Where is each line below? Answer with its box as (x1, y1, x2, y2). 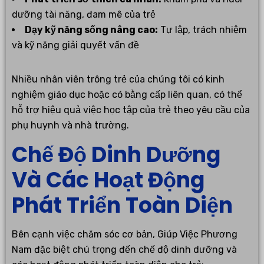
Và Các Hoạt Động (12, 164, 204, 195)
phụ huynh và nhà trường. (12, 119, 129, 131)
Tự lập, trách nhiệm (158, 24, 247, 35)
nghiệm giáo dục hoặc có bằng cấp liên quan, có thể (12, 88, 242, 100)
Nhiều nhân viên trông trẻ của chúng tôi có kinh (12, 73, 225, 85)
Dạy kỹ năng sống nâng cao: (25, 24, 158, 35)
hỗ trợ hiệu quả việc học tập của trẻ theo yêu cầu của (12, 104, 250, 115)
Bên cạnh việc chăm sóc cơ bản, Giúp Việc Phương (12, 228, 237, 240)
